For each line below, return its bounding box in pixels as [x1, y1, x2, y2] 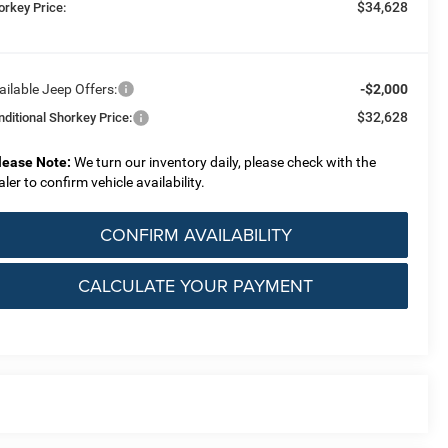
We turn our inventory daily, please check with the [71, 154, 377, 171]
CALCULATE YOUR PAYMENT [78, 273, 313, 299]
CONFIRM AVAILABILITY [99, 222, 292, 248]
